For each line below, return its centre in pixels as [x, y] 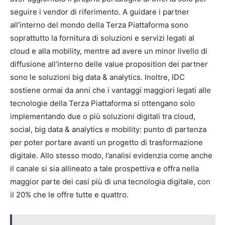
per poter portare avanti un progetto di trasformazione [106, 142]
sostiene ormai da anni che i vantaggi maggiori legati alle [110, 90]
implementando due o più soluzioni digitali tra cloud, [103, 116]
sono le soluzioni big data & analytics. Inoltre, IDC [97, 77]
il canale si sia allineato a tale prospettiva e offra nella [104, 168]
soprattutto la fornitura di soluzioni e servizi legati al [102, 38]
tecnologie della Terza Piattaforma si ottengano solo [102, 103]
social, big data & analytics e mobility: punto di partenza [108, 129]
